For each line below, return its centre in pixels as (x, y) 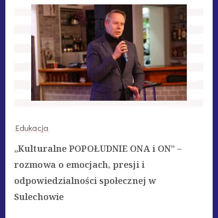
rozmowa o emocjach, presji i (79, 164)
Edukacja (32, 127)
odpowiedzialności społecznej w (85, 180)
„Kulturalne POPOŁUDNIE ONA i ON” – (98, 148)
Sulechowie (39, 196)
